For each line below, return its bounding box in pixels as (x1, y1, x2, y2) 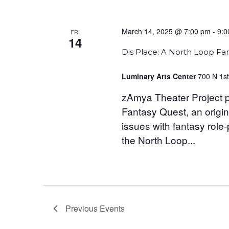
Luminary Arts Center (121, 71, 198, 82)
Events (100, 202, 125, 215)
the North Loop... (121, 133, 195, 147)
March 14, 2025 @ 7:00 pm (121, 26, 211, 37)
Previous (65, 202, 100, 215)
